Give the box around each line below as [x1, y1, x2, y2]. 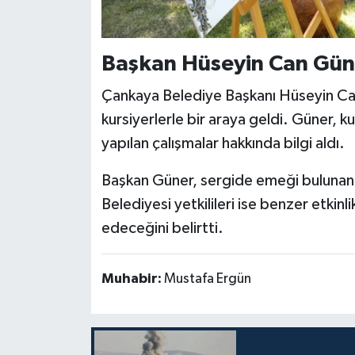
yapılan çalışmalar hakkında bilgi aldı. [101, 136, 345, 152]
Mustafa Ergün [163, 272, 251, 287]
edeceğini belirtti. [101, 220, 223, 237]
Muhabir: [101, 272, 164, 287]
